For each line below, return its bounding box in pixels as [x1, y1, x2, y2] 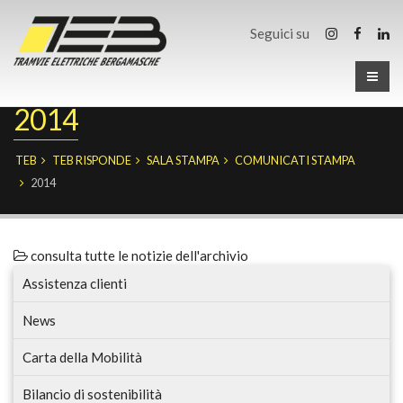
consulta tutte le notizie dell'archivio [28, 247, 248, 264]
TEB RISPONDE [52, 153, 131, 167]
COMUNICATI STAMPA [235, 153, 355, 167]
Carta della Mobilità [22, 349, 142, 365]
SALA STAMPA [147, 153, 219, 167]
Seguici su [250, 25, 312, 41]
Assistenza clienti [22, 275, 127, 291]
